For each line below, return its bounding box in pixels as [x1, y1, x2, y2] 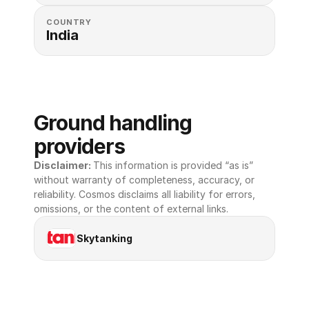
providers [34, 134, 125, 159]
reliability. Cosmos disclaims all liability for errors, [34, 188, 255, 200]
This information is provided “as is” [93, 159, 253, 171]
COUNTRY [46, 17, 92, 27]
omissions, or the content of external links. [34, 203, 228, 215]
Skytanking [77, 232, 132, 244]
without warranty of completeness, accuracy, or [34, 174, 255, 186]
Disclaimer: [34, 159, 93, 171]
